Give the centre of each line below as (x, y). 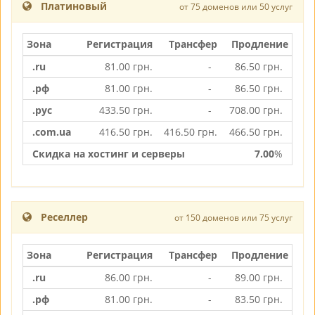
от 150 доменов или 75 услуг (233, 217)
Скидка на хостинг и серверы (109, 154)
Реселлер (64, 217)
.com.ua (52, 132)
